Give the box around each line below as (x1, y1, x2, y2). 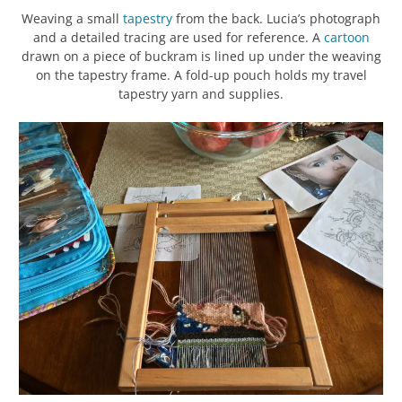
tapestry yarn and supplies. (118, 84, 284, 102)
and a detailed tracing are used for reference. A (32, 28, 324, 46)
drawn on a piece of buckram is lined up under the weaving (21, 47, 381, 65)
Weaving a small (22, 9, 123, 27)
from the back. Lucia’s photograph (172, 9, 380, 27)
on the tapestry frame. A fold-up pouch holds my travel (35, 66, 367, 83)
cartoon (323, 28, 370, 46)
